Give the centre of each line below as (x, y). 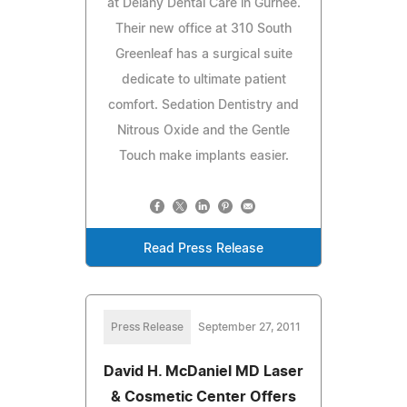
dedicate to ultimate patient (203, 79)
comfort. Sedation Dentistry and (203, 105)
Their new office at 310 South (203, 29)
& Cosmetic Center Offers (203, 397)
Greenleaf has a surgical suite (203, 54)
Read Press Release (203, 248)
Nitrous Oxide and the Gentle (203, 130)
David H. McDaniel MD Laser (203, 371)
